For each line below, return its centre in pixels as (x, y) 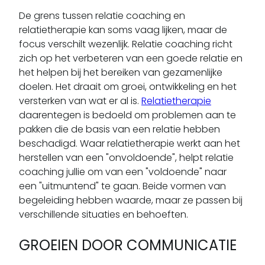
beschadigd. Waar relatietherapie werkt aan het (130, 143)
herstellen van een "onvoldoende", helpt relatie (126, 157)
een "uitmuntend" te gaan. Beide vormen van (122, 186)
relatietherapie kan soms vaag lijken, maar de (123, 30)
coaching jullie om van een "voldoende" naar (123, 172)
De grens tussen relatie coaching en (102, 15)
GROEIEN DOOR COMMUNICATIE (128, 245)
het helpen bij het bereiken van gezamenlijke (121, 72)
